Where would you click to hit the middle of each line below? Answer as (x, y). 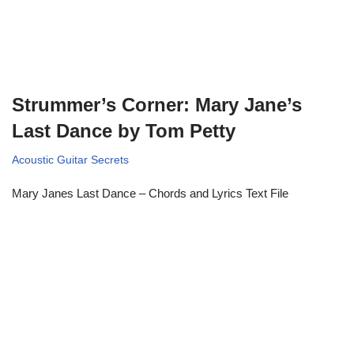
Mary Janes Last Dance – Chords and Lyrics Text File (150, 193)
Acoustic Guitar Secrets (70, 160)
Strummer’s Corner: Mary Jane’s (157, 104)
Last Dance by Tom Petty (124, 130)
